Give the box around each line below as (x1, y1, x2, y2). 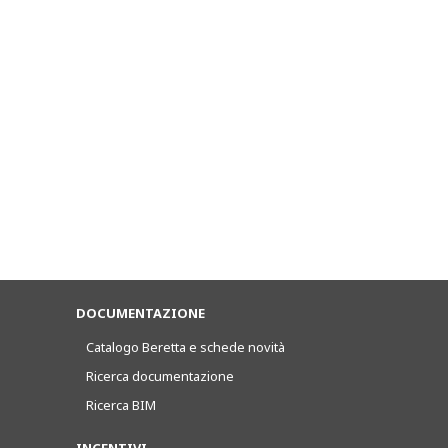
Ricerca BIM (86, 396, 156, 414)
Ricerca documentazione (86, 367, 234, 385)
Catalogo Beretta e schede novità (86, 338, 285, 356)
